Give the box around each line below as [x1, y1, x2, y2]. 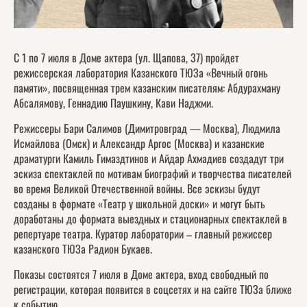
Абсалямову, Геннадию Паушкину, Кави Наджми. [14, 95, 213, 112]
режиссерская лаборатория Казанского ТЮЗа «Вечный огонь [14, 64, 268, 82]
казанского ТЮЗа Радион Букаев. [14, 241, 152, 258]
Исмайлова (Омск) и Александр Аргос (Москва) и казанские [14, 135, 265, 152]
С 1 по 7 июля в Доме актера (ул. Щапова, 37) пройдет [14, 49, 239, 66]
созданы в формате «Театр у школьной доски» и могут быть [14, 195, 265, 212]
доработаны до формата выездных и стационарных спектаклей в [14, 210, 287, 228]
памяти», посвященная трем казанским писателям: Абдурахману [14, 79, 280, 97]
